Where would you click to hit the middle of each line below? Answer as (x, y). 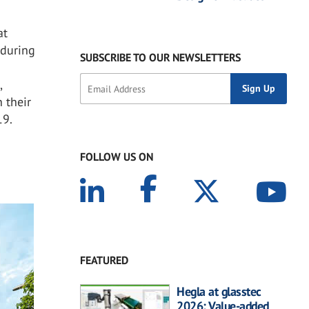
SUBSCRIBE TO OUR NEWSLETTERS (160, 58)
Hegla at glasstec (219, 292)
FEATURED (104, 260)
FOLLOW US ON (117, 157)
